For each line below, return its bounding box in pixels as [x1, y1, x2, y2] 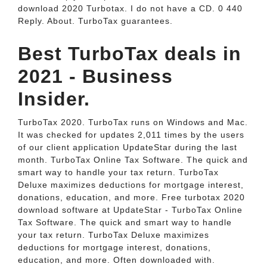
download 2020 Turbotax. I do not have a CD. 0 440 [18, 4, 243, 13]
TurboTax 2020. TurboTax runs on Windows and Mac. [18, 117, 248, 127]
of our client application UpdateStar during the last [18, 142, 237, 152]
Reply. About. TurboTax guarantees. [18, 16, 173, 26]
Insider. [18, 88, 90, 110]
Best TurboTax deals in [18, 43, 241, 64]
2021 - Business [18, 66, 173, 87]
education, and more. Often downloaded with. [18, 255, 215, 265]
